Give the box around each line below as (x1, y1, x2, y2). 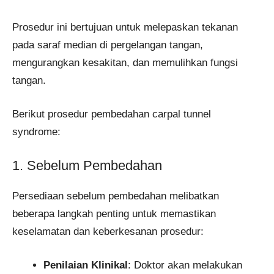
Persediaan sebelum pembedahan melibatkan (12, 190, 219, 202)
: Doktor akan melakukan (128, 259, 242, 271)
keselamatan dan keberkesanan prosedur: (12, 226, 204, 238)
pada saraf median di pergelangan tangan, (12, 39, 203, 51)
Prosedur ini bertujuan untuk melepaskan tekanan (12, 21, 238, 34)
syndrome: (12, 125, 61, 138)
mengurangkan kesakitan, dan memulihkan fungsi (12, 57, 238, 69)
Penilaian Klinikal (43, 259, 128, 271)
